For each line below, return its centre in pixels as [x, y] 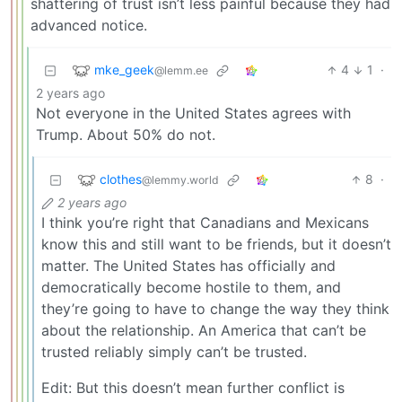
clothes [121, 179]
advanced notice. [89, 26]
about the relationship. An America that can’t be [204, 331]
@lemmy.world [180, 179]
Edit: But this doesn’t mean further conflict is [193, 388]
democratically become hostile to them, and [191, 288]
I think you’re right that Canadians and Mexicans [205, 223]
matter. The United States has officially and [188, 266]
